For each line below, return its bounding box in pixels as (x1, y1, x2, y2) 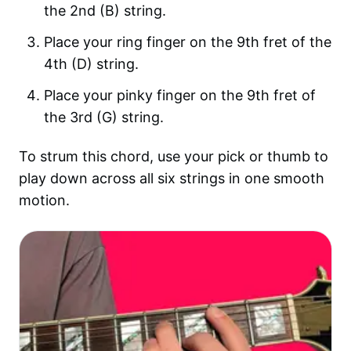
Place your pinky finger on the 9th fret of (44, 87, 316, 103)
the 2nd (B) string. (44, 2, 166, 19)
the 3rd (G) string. (44, 109, 164, 125)
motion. (19, 192, 70, 208)
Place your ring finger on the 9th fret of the (44, 34, 331, 50)
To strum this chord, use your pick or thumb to (19, 148, 328, 165)
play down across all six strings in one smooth (19, 170, 324, 186)
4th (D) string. (44, 56, 139, 72)
